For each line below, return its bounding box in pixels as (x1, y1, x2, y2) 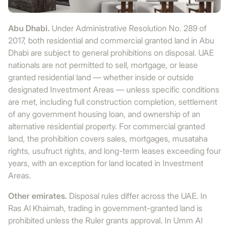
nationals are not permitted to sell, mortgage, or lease (8, 60, 198, 70)
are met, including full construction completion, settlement (8, 97, 217, 107)
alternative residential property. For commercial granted (8, 121, 205, 131)
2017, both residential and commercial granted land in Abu (8, 35, 214, 45)
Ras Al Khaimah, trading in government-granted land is (8, 203, 202, 213)
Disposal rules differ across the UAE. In (67, 191, 207, 201)
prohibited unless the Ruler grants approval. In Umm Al (8, 215, 202, 225)
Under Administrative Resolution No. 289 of (50, 23, 207, 33)
